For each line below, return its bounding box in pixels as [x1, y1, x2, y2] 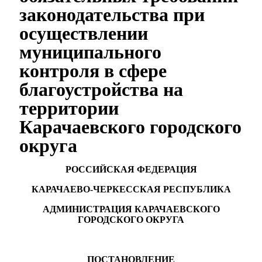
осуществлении [19, 23, 148, 44]
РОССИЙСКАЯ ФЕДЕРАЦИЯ [65, 164, 197, 174]
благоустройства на [19, 79, 183, 100]
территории [19, 98, 119, 119]
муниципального [19, 42, 161, 63]
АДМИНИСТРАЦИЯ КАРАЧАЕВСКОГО [42, 204, 220, 214]
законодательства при [19, 4, 205, 25]
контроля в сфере [19, 60, 167, 81]
